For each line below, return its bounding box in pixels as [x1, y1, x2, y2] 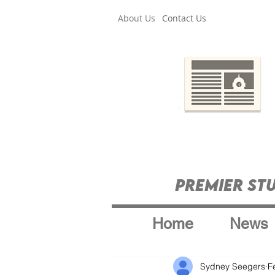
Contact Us [162, 12, 206, 24]
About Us [118, 12, 155, 24]
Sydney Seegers [200, 260, 265, 272]
